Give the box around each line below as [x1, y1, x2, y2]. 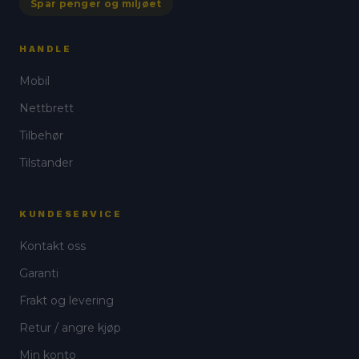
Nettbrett [19, 101, 74, 115]
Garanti [19, 266, 58, 280]
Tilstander [19, 155, 73, 170]
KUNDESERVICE [19, 208, 122, 220]
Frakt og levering [19, 293, 114, 308]
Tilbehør [19, 128, 63, 143]
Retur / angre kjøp [19, 321, 121, 335]
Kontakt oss [19, 239, 86, 253]
